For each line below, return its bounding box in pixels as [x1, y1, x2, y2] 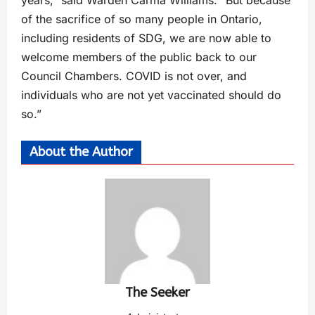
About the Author [30, 144, 133, 160]
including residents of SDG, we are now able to [21, 31, 271, 45]
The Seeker [125, 285, 190, 300]
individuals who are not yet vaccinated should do [21, 88, 281, 102]
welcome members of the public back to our [21, 50, 257, 64]
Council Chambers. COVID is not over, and [21, 69, 247, 83]
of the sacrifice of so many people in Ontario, [21, 12, 262, 26]
